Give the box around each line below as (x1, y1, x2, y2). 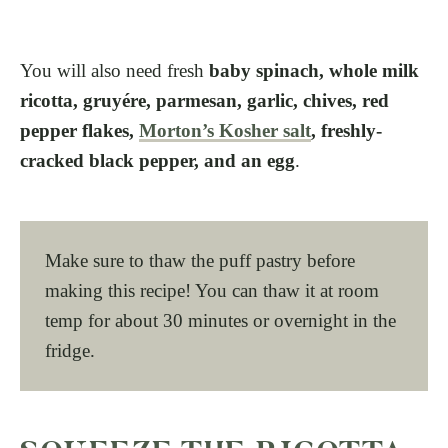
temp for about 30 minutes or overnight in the (45, 309, 396, 331)
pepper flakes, (20, 119, 139, 141)
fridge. (45, 339, 95, 361)
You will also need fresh (20, 59, 209, 81)
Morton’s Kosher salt (139, 119, 311, 141)
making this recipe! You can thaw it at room (45, 279, 379, 301)
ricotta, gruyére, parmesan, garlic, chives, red (20, 89, 389, 111)
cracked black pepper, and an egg (20, 149, 295, 171)
